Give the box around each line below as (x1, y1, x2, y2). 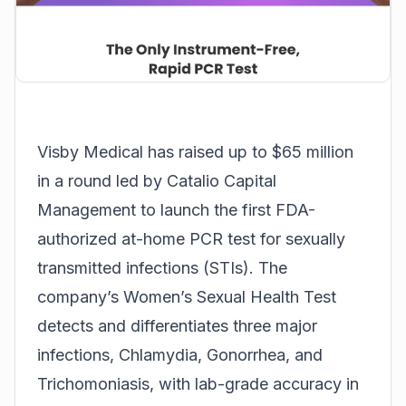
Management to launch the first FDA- (37, 199, 315, 219)
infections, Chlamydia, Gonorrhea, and (37, 344, 323, 364)
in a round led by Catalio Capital (37, 170, 276, 190)
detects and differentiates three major (37, 315, 317, 335)
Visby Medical (37, 141, 143, 161)
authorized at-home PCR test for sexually (37, 228, 345, 248)
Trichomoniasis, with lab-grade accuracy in (37, 373, 359, 393)
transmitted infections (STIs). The (37, 257, 287, 277)
